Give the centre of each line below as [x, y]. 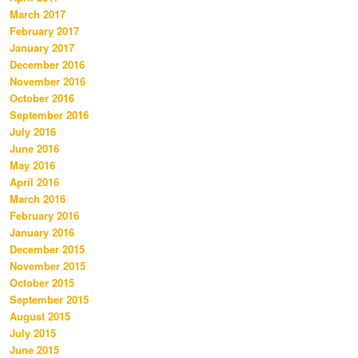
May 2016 [32, 165]
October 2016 [42, 98]
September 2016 [49, 115]
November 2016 [48, 82]
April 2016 [34, 182]
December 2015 [47, 249]
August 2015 [40, 316]
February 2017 [44, 31]
